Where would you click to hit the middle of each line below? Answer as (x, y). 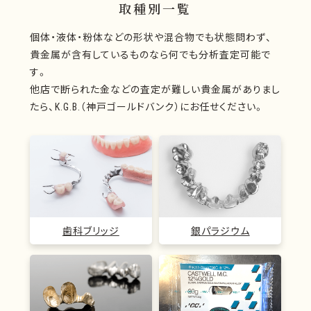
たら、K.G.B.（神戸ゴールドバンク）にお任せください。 (147, 107)
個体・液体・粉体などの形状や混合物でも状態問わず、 (151, 37)
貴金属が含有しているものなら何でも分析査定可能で (150, 54)
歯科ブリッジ (91, 230)
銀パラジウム (220, 230)
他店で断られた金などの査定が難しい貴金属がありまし (155, 89)
